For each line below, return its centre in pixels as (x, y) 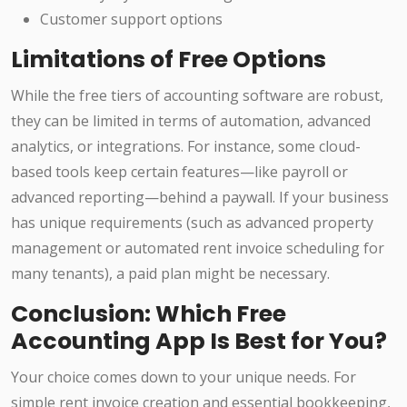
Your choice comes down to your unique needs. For (184, 377)
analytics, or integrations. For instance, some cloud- (186, 146)
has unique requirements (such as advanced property (192, 222)
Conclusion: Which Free (149, 313)
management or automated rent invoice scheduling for (198, 248)
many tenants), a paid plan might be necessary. (170, 273)
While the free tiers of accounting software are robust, (197, 95)
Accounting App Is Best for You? (199, 341)
